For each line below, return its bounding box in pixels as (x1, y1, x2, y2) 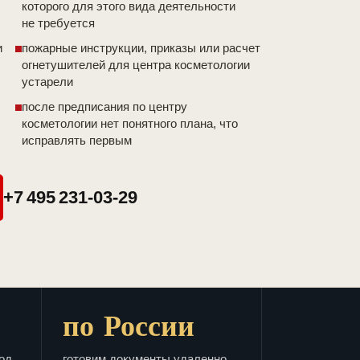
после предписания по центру (22, 100, 187, 114)
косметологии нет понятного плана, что (22, 117, 238, 131)
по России (63, 304, 194, 346)
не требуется (22, 16, 95, 31)
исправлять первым (22, 133, 132, 148)
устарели (22, 75, 73, 89)
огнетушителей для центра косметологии (22, 58, 250, 72)
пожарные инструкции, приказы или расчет (22, 41, 260, 55)
